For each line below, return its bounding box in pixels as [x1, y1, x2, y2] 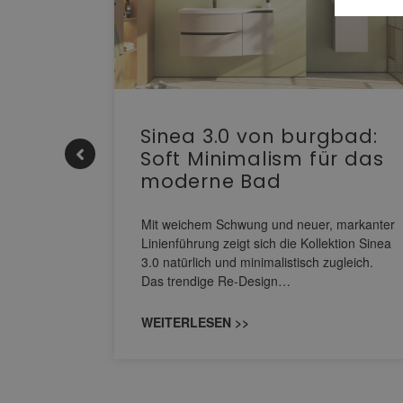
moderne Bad [140, 167, 282, 194]
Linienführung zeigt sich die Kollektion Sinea [141, 233, 391, 252]
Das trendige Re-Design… [141, 271, 291, 290]
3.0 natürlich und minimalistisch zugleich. [141, 252, 373, 271]
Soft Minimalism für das [140, 145, 384, 172]
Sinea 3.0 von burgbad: [140, 122, 378, 149]
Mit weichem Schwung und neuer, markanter [141, 214, 395, 233]
